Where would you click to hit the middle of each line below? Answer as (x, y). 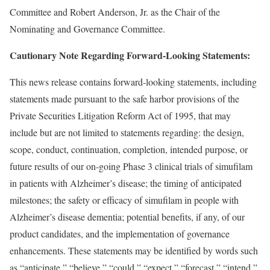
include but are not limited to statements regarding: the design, (127, 132)
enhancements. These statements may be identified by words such (134, 250)
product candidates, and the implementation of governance (120, 234)
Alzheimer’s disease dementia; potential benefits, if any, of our (127, 217)
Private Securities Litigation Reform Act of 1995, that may (120, 115)
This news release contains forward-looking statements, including (133, 82)
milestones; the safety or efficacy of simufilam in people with (124, 200)
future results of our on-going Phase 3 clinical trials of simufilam (131, 166)
